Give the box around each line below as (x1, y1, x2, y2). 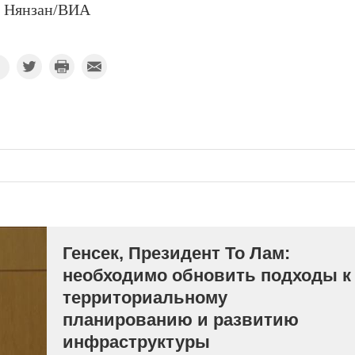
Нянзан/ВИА (3, 2, 90, 20)
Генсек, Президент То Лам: (63, 243, 290, 264)
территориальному (63, 288, 227, 308)
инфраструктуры (63, 332, 210, 353)
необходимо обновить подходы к (63, 265, 351, 286)
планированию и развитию (63, 310, 299, 330)
